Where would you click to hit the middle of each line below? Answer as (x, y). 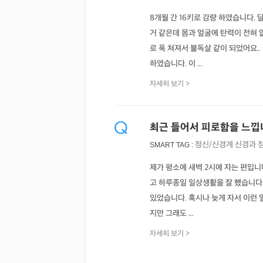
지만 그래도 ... (172, 213)
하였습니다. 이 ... (176, 64)
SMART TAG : (172, 145)
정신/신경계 (214, 145)
